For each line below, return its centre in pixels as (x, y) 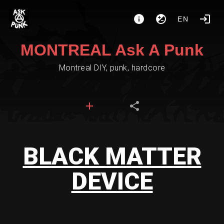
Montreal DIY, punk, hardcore (112, 68)
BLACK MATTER (112, 156)
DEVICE (112, 181)
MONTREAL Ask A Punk (112, 50)
